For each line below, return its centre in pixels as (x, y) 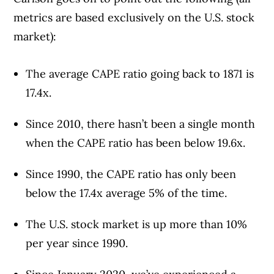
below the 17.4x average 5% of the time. (127, 193)
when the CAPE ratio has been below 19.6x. (136, 143)
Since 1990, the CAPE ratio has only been (131, 174)
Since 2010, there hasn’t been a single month (141, 124)
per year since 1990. (77, 243)
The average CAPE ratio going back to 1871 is (140, 73)
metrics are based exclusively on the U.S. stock (134, 17)
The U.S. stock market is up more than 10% (137, 224)
